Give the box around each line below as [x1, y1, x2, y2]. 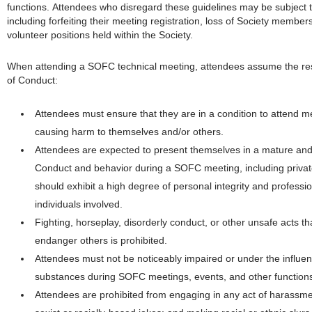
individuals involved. [34, 198, 123, 210]
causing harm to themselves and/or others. [34, 125, 224, 137]
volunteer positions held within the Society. [6, 29, 193, 40]
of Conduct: [6, 74, 58, 86]
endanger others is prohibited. [34, 234, 167, 246]
